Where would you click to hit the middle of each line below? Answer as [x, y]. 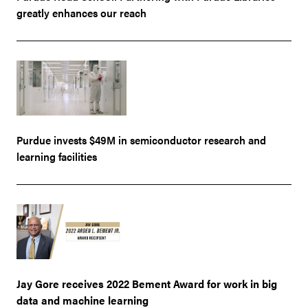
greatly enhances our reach [81, 12]
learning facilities [57, 156]
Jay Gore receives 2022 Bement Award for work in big [147, 283]
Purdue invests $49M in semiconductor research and [141, 140]
